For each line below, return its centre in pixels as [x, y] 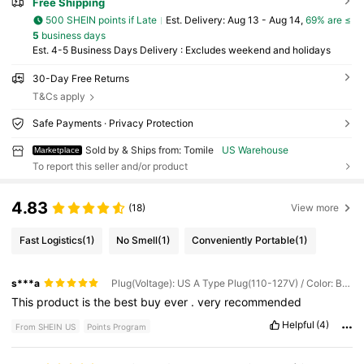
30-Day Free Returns [80, 78]
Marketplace [57, 149]
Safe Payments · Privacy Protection [113, 123]
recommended [263, 302]
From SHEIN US [46, 326]
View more [315, 207]
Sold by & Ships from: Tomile [150, 149]
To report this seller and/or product [110, 167]
